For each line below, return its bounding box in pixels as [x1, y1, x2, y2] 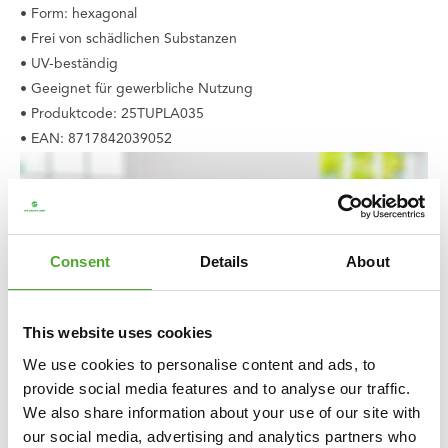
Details [199, 253, 249, 270]
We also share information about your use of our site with [23, 403, 421, 421]
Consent [50, 253, 110, 270]
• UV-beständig [20, 57, 118, 72]
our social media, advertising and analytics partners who [23, 427, 416, 445]
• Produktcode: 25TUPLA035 [20, 107, 204, 122]
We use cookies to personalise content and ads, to [23, 355, 376, 373]
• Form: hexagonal [20, 7, 137, 22]
